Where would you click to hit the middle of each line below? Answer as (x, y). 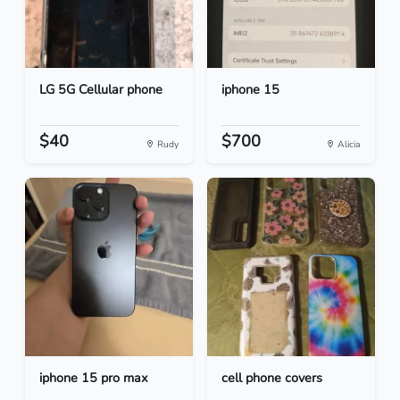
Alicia (348, 145)
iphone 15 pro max (94, 378)
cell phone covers (272, 378)
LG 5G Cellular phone (101, 90)
